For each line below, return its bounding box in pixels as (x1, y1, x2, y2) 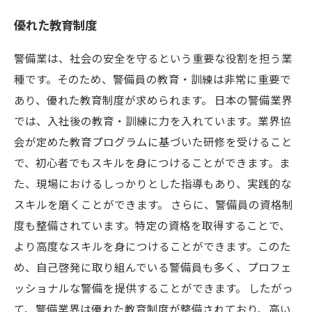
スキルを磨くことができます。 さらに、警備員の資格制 (14, 196, 293, 212)
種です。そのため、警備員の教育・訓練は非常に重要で (14, 71, 291, 86)
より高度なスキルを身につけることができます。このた (14, 238, 291, 253)
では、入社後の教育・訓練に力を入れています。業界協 (14, 113, 291, 128)
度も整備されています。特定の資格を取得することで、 (14, 217, 290, 233)
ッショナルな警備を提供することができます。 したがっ (14, 280, 293, 295)
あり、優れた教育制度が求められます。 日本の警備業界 (14, 92, 292, 107)
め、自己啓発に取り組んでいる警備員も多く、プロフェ (14, 259, 292, 274)
